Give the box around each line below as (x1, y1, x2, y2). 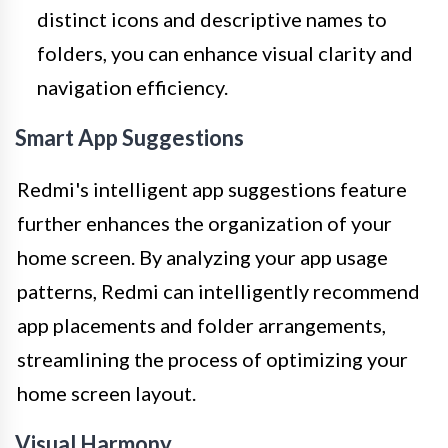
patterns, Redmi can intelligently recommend (17, 278, 420, 303)
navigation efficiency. (37, 74, 228, 99)
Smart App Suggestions (15, 123, 244, 151)
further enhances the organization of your (17, 210, 392, 235)
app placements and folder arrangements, (17, 312, 386, 337)
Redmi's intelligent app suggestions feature (17, 176, 407, 201)
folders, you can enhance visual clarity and (37, 40, 413, 65)
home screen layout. (17, 380, 196, 405)
